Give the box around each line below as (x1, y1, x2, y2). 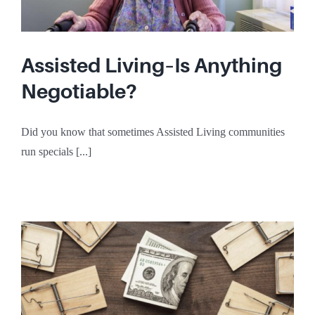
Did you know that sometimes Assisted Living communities (21, 126, 285, 139)
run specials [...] (21, 146, 91, 158)
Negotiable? (21, 80, 137, 103)
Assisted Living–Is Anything (21, 54, 282, 77)
